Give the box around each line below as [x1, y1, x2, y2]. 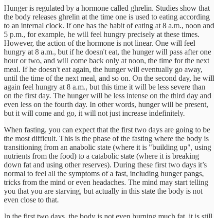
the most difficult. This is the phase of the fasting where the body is [4, 134, 209, 143]
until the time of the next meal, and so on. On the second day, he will [4, 73, 214, 82]
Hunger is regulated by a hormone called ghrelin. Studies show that [4, 3, 210, 12]
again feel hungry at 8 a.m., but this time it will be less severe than [4, 82, 205, 91]
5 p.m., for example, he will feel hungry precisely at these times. [4, 30, 200, 38]
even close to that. [4, 195, 59, 204]
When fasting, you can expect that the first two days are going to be [4, 125, 210, 134]
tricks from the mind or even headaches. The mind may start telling [4, 178, 208, 186]
